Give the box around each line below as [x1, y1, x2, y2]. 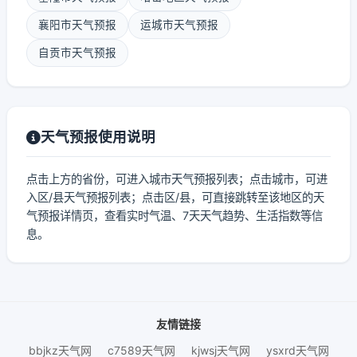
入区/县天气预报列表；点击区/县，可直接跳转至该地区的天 [26, 190, 324, 204]
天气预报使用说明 [41, 128, 155, 145]
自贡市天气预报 [38, 46, 116, 59]
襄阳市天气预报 [38, 18, 116, 31]
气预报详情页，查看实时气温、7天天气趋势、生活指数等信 [26, 209, 323, 222]
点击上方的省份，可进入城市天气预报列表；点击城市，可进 [26, 172, 328, 186]
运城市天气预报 [140, 18, 218, 31]
